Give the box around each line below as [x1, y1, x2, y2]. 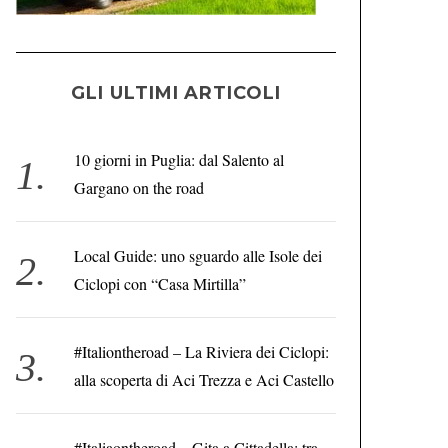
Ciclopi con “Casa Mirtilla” [73, 273, 246, 294]
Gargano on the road [73, 177, 204, 198]
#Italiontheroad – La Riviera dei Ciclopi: [73, 341, 329, 362]
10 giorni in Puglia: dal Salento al [73, 149, 284, 170]
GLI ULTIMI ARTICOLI [71, 82, 281, 104]
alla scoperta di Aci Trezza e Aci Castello [73, 369, 334, 390]
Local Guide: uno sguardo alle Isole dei [73, 245, 322, 266]
